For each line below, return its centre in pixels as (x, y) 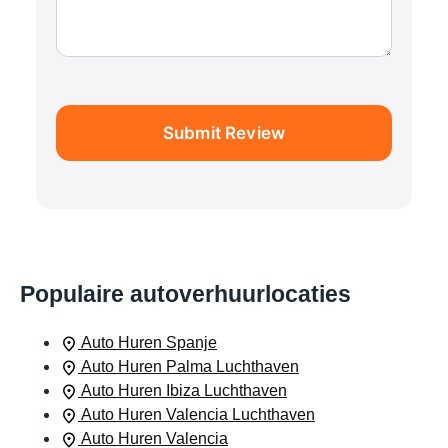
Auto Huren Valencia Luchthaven (198, 415)
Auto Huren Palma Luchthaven (190, 367)
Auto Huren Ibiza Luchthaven (184, 391)
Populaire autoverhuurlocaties (185, 294)
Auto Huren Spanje (149, 343)
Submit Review (224, 133)
